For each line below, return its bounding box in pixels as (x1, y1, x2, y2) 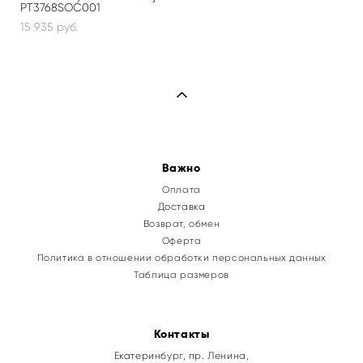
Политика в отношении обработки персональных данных (36, 251, 327, 263)
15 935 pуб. (20, 19, 78, 33)
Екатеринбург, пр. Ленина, (113, 349, 250, 361)
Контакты (153, 326, 210, 341)
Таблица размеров (134, 268, 229, 280)
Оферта (161, 234, 202, 246)
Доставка (157, 200, 206, 212)
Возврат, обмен (143, 217, 220, 229)
